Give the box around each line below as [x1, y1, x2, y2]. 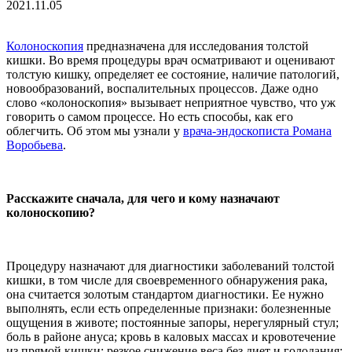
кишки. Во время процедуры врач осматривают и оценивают [6, 53, 335, 67]
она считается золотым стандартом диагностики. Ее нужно [6, 287, 324, 301]
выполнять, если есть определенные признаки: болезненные [6, 301, 331, 315]
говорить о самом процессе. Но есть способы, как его [6, 109, 293, 123]
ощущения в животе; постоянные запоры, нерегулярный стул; [6, 315, 339, 329]
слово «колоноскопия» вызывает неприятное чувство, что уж [6, 95, 335, 109]
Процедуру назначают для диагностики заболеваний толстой [6, 258, 335, 273]
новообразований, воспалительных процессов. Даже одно [6, 81, 318, 95]
